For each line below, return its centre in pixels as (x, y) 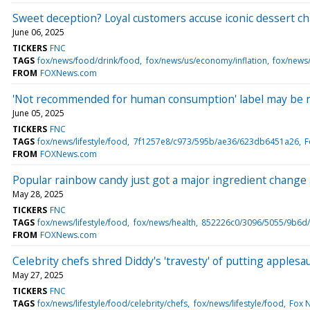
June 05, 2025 (38, 113)
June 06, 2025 (38, 32)
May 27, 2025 (38, 275)
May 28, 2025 (38, 194)
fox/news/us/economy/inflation (206, 60)
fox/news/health (164, 222)
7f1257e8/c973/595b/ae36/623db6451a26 (216, 141)
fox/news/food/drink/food (89, 60)
